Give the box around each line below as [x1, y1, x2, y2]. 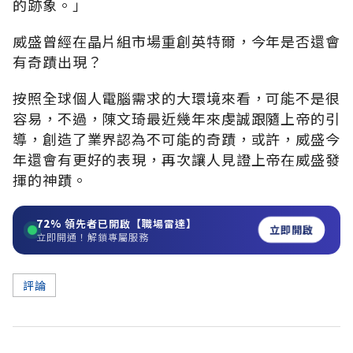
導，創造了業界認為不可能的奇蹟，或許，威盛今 [13, 128, 340, 149]
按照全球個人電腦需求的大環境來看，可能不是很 [13, 87, 340, 108]
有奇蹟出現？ [13, 50, 102, 72]
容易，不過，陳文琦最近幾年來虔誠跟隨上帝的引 [13, 107, 340, 128]
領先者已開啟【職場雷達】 [61, 215, 197, 231]
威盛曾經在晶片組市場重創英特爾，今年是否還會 [13, 30, 340, 51]
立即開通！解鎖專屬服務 [36, 229, 149, 243]
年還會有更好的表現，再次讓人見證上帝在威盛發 [13, 148, 340, 169]
